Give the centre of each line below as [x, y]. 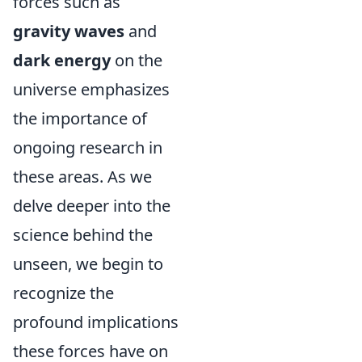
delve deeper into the [92, 206]
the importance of [80, 118]
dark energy [62, 60]
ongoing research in [88, 147]
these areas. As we [82, 177]
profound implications [96, 322]
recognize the [63, 293]
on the [137, 60]
